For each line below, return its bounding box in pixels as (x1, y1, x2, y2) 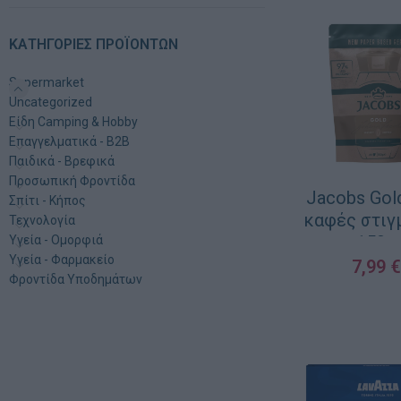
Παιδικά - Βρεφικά (9, 154, 115, 168)
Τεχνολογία (9, 213, 76, 227)
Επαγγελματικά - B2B (9, 134, 131, 149)
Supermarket (9, 75, 85, 90)
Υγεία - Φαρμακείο (9, 252, 115, 267)
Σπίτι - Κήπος (9, 193, 87, 208)
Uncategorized (9, 95, 93, 109)
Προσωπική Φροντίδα (9, 174, 136, 188)
